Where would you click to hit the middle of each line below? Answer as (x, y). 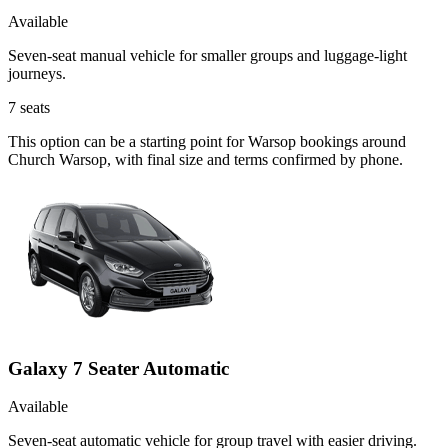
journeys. (37, 73)
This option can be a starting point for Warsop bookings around (207, 141)
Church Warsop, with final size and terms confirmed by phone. (205, 159)
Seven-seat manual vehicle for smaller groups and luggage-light (207, 55)
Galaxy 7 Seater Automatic (118, 368)
